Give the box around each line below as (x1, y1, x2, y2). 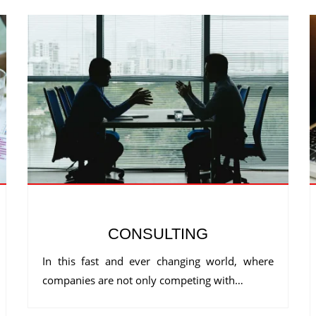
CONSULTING (108, 225, 208, 243)
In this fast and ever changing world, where (42, 254, 274, 269)
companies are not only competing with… (42, 273, 243, 288)
